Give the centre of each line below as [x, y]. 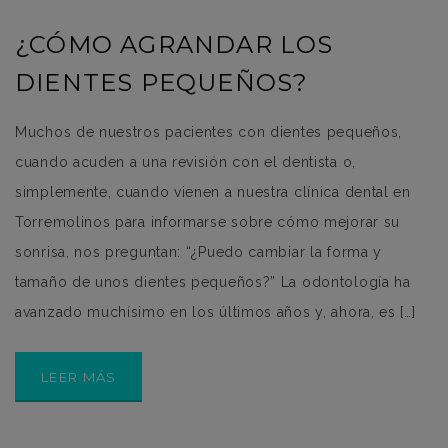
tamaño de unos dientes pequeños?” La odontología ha [213, 281]
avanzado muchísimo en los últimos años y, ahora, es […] [215, 311]
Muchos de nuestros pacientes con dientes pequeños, [209, 131]
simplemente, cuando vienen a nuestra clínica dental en [213, 191]
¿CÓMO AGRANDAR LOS [174, 44]
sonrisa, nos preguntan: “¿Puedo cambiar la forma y [199, 251]
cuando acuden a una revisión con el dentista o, [185, 161]
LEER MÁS [79, 376]
